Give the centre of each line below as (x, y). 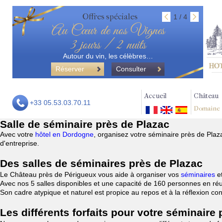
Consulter (131, 69)
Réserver (70, 69)
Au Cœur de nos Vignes (108, 31)
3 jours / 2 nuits (108, 45)
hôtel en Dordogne (64, 134)
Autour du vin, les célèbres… (108, 56)
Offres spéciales (110, 17)
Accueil (155, 96)
